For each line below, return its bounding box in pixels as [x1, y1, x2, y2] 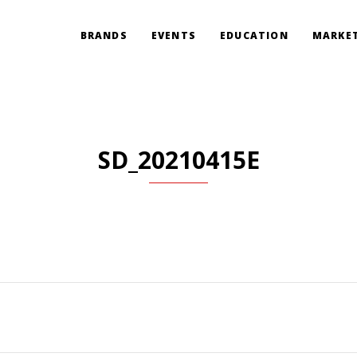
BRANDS [80, 29, 127, 42]
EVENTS [151, 29, 196, 42]
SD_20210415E [97, 143, 260, 176]
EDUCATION [219, 29, 288, 42]
